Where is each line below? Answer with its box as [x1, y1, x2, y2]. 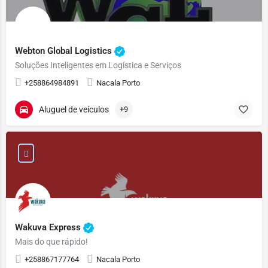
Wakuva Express [15, 221, 83, 233]
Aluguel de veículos [39, 104, 109, 114]
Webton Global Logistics [15, 45, 114, 56]
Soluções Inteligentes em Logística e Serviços [15, 60, 181, 70]
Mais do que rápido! [15, 237, 88, 246]
